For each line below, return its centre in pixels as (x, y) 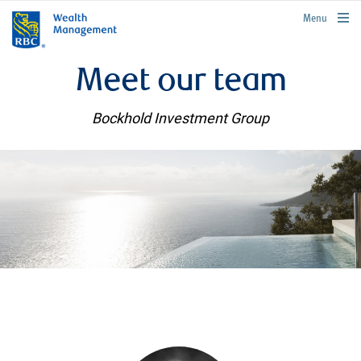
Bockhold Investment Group (180, 118)
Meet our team (180, 83)
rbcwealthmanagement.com (303, 16)
